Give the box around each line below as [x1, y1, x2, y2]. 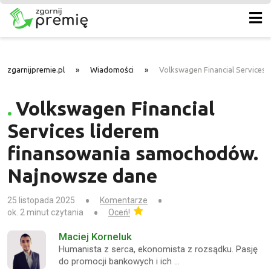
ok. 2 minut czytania [7, 207, 83, 218]
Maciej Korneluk [59, 230, 132, 243]
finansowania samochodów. [7, 142, 258, 164]
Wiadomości [90, 65, 134, 74]
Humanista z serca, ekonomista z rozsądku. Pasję [59, 244, 258, 255]
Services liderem [7, 119, 159, 142]
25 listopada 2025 [7, 195, 75, 206]
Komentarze [100, 195, 148, 206]
